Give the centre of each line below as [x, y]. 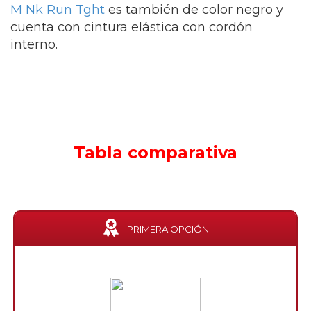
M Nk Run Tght [58, 10]
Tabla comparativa [155, 152]
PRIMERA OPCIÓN [168, 229]
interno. [34, 44]
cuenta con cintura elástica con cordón [132, 27]
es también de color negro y [194, 10]
